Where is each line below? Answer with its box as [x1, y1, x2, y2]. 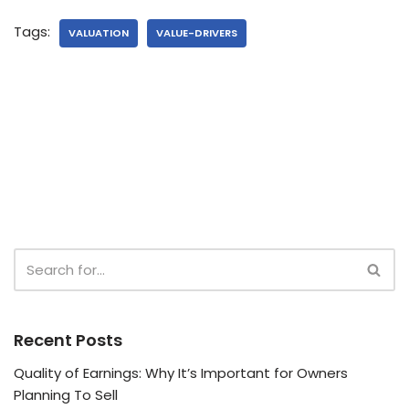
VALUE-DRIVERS [156, 26, 237, 41]
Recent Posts [14, 329, 122, 352]
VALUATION [68, 26, 129, 41]
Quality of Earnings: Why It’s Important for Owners [14, 363, 348, 383]
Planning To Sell [14, 385, 118, 405]
